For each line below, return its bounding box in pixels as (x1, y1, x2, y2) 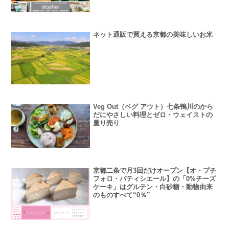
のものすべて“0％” (93, 191, 151, 199)
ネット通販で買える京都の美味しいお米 (93, 31, 213, 39)
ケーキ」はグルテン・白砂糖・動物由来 (93, 183, 213, 191)
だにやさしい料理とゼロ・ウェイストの (93, 111, 213, 119)
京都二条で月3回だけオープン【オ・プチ (93, 167, 217, 175)
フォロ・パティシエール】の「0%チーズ (93, 175, 216, 183)
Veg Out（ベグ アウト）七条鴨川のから (93, 103, 214, 111)
